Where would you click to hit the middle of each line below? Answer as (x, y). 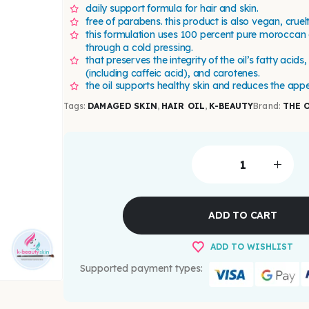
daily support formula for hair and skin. (172, 9)
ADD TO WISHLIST (251, 246)
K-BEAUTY (231, 106)
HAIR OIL (183, 106)
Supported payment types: (141, 268)
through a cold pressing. (139, 48)
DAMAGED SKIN (123, 106)
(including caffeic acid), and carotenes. (173, 73)
